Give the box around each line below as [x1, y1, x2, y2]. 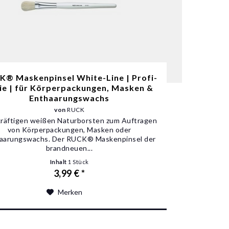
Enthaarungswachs [29, 93, 110, 103]
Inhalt [50, 158, 68, 165]
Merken [57, 187, 82, 196]
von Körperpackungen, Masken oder [7, 125, 131, 134]
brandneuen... [45, 143, 93, 152]
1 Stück [68, 158, 89, 165]
